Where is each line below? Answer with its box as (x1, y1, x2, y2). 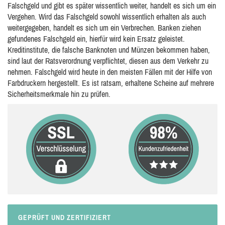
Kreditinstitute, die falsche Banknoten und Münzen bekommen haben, (8, 45, 210, 54)
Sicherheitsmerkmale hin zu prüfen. (8, 89, 110, 98)
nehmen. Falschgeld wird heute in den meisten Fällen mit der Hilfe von (8, 67, 212, 76)
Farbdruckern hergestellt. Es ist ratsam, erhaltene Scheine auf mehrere (8, 78, 214, 87)
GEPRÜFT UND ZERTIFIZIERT (18, 213, 111, 221)
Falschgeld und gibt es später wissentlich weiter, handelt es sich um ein (8, 1, 216, 10)
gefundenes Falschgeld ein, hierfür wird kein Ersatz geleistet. (8, 34, 185, 43)
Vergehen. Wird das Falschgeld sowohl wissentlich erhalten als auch (8, 12, 206, 21)
